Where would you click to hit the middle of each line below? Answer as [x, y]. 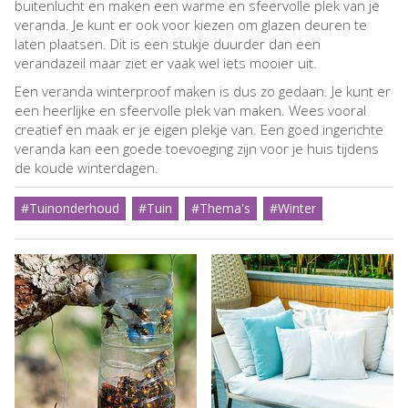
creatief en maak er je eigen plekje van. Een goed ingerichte [199, 130]
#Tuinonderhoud [70, 209]
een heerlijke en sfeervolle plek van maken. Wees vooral [190, 111]
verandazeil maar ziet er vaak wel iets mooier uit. [166, 63]
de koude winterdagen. [88, 168]
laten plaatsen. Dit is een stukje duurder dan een [168, 44]
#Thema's [221, 209]
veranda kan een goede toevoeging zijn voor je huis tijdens [197, 149]
